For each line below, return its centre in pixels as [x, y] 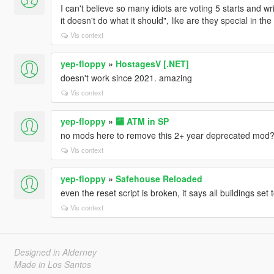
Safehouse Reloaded [159, 178]
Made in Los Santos [52, 264]
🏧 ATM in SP [142, 121]
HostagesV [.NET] [152, 63]
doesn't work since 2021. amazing [126, 77]
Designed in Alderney [55, 252]
